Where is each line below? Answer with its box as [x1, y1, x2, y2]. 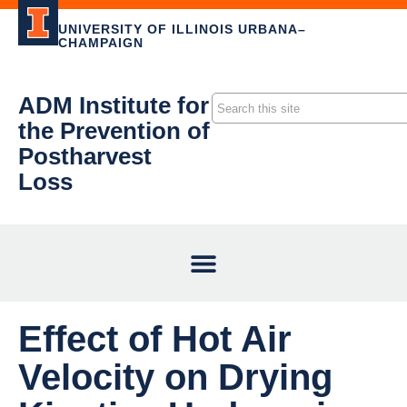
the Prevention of [18, 117, 210, 144]
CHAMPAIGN [57, 35, 144, 50]
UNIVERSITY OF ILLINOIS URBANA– [57, 22, 306, 36]
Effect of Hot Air [18, 319, 292, 359]
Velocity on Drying [18, 357, 333, 397]
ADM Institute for [18, 92, 209, 119]
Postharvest [18, 143, 152, 170]
